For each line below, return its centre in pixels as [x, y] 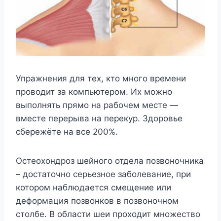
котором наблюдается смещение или [93, 188]
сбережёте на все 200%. [67, 132]
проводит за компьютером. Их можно [94, 92]
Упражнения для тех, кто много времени [101, 79]
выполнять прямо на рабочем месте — [97, 105]
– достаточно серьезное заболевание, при [103, 174]
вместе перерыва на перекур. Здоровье [99, 119]
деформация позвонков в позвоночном [97, 201]
